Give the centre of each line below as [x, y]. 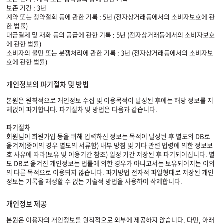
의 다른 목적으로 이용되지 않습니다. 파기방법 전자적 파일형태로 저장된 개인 [110, 172]
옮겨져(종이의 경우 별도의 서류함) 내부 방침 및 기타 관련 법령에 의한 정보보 [110, 145]
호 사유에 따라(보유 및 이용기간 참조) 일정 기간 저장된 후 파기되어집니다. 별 [111, 154]
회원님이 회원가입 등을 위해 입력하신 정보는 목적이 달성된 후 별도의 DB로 [108, 136]
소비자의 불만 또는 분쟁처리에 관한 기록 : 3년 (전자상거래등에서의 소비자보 [110, 53]
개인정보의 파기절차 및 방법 [48, 84]
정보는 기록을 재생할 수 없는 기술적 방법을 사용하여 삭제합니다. [94, 181]
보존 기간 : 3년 [26, 8]
